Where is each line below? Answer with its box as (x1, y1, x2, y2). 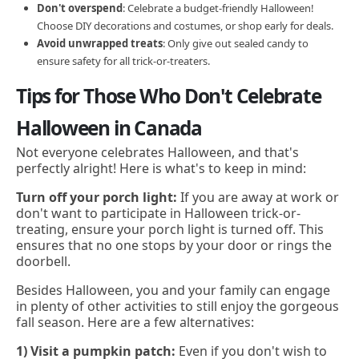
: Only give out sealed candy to (163, 35, 309, 50)
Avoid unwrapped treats (37, 35, 163, 50)
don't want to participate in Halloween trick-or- (16, 204, 301, 222)
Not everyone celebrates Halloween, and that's (16, 143, 299, 161)
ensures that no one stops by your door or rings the (16, 236, 332, 254)
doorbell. (16, 252, 71, 270)
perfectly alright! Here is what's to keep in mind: (16, 159, 306, 177)
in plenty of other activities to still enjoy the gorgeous (16, 297, 339, 315)
